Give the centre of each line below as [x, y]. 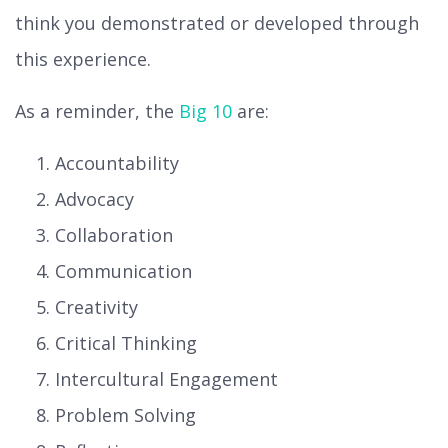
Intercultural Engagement [166, 379]
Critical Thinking [126, 343]
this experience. [83, 59]
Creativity [96, 307]
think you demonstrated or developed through [217, 23]
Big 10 [205, 111]
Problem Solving [125, 415]
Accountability [117, 163]
